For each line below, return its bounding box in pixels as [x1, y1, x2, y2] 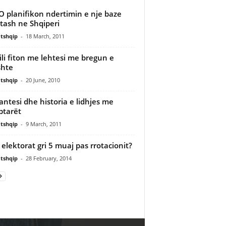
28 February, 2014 [25, 154, 72, 162]
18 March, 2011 [25, 32, 65, 40]
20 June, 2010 [25, 76, 60, 84]
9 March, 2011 [25, 120, 62, 128]
